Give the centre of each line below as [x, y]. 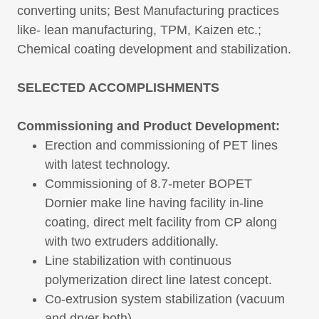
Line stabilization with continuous [138, 261]
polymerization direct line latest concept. [159, 280]
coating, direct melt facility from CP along [161, 223]
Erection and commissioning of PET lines [162, 146]
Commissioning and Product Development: [148, 126]
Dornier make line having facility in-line [155, 203]
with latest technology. [110, 165]
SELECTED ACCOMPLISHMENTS [118, 88]
